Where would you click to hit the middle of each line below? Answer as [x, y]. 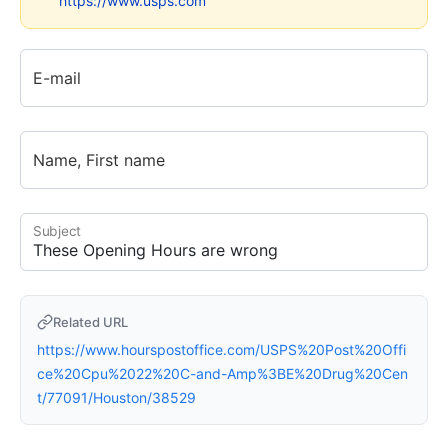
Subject [57, 231]
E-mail [57, 77]
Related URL [90, 321]
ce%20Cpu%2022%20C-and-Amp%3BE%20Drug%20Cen [222, 373]
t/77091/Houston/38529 [116, 397]
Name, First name [99, 159]
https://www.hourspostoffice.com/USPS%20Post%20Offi [221, 349]
